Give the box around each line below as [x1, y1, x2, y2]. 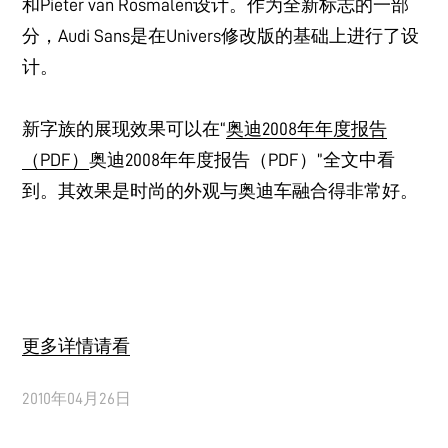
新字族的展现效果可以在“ [22, 120, 227, 139]
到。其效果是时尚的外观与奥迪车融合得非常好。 [22, 182, 419, 201]
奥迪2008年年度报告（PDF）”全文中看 [89, 151, 396, 170]
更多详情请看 [22, 337, 131, 356]
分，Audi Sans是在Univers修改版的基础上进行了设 [22, 27, 420, 46]
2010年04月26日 [22, 391, 132, 408]
